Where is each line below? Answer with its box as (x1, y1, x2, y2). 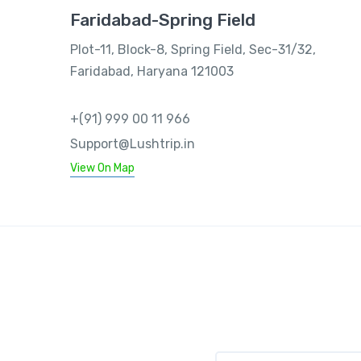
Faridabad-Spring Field (70, 10, 255, 30)
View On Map (70, 161, 135, 175)
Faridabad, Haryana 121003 (70, 64, 234, 79)
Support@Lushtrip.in (70, 136, 195, 151)
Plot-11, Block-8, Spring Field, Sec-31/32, (70, 42, 316, 57)
